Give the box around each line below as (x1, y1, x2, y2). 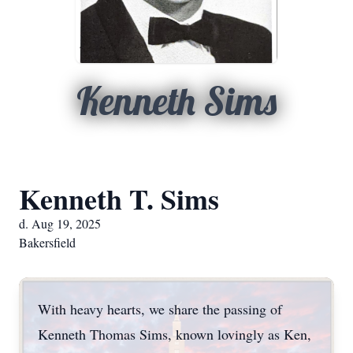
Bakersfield (19, 234, 76, 251)
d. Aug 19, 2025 (19, 215, 101, 232)
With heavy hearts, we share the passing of (38, 299, 282, 318)
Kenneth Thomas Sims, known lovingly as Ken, (38, 325, 311, 344)
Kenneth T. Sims (19, 178, 219, 219)
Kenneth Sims (76, 77, 277, 124)
